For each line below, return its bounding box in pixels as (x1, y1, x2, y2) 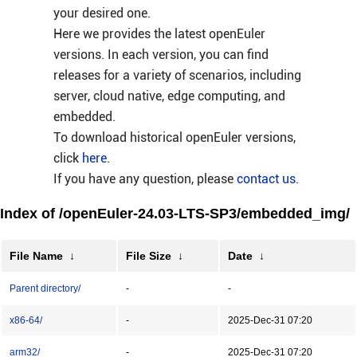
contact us (236, 171, 296, 186)
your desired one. (53, 6, 151, 21)
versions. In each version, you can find (53, 47, 269, 62)
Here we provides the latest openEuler (53, 26, 265, 41)
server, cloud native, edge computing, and (53, 88, 285, 104)
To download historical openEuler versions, (53, 130, 296, 145)
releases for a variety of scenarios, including (53, 68, 301, 83)
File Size (126, 249, 171, 262)
